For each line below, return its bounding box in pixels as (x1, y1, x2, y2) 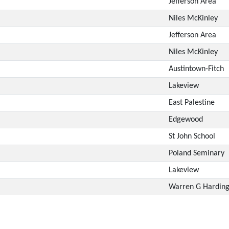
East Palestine (168, 98, 215, 107)
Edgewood (168, 115, 203, 124)
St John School (168, 132, 215, 141)
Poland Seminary (168, 149, 224, 157)
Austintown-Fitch (168, 64, 224, 73)
